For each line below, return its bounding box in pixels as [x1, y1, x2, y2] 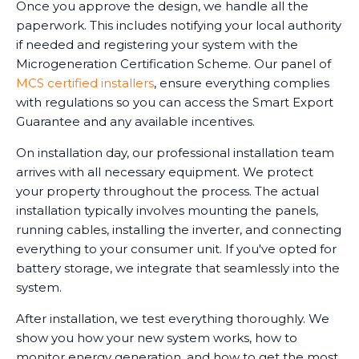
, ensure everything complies [154, 75, 329, 91]
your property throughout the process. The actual [16, 184, 319, 200]
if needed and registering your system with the [16, 37, 298, 53]
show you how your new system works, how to [16, 330, 297, 346]
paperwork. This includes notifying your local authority [16, 18, 341, 34]
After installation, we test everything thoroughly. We [16, 311, 329, 327]
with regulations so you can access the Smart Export [16, 95, 333, 111]
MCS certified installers [16, 75, 154, 91]
